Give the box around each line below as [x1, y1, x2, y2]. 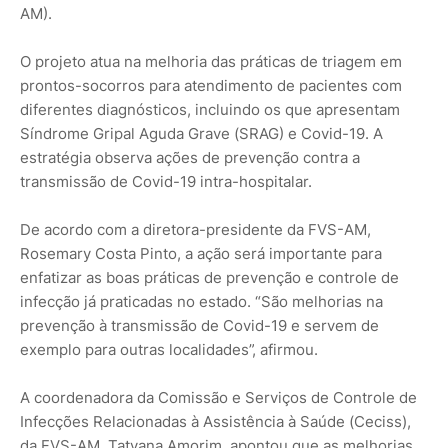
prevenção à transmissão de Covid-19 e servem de [20, 316, 379, 336]
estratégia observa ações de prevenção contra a [20, 148, 360, 168]
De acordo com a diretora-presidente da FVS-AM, [20, 220, 371, 240]
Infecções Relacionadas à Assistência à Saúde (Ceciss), [20, 412, 411, 432]
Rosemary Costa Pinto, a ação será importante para [20, 244, 382, 264]
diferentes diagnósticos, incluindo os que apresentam [20, 100, 400, 120]
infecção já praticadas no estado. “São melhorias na [20, 292, 383, 312]
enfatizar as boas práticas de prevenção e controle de [20, 268, 399, 288]
